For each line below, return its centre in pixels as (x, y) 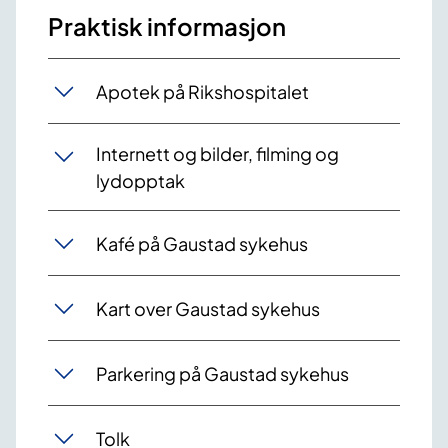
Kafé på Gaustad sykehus (202, 243)
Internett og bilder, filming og (217, 154)
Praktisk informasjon (167, 26)
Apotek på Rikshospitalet (202, 91)
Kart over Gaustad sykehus (208, 308)
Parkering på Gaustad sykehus (222, 373)
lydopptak (140, 181)
